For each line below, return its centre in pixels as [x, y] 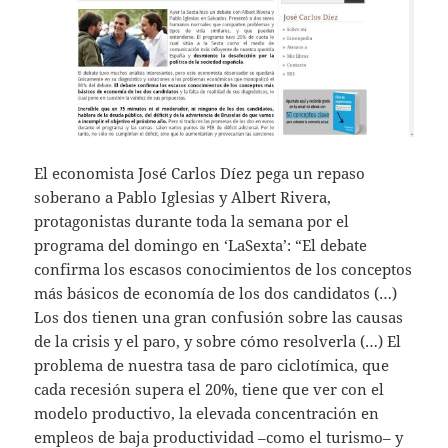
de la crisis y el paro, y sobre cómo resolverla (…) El [218, 340]
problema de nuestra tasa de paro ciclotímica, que [212, 364]
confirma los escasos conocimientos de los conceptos [223, 268]
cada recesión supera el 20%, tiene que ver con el [209, 388]
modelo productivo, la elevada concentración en [207, 412]
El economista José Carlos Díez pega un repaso [200, 172]
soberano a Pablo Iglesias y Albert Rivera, [183, 196]
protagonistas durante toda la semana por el [192, 220]
